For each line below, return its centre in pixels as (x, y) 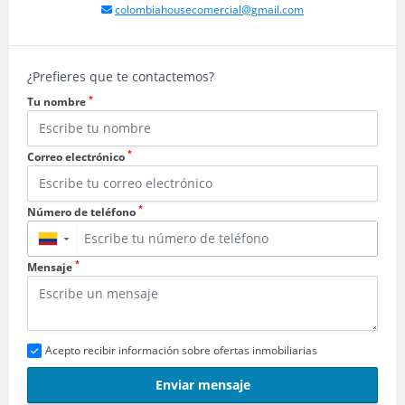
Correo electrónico (77, 156)
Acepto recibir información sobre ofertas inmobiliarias (181, 350)
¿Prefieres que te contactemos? (121, 76)
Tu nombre (58, 102)
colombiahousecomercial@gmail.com (209, 9)
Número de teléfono (83, 212)
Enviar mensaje (202, 385)
